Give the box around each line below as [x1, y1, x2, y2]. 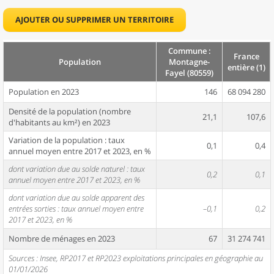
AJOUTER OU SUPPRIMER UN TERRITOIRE [15, 14, 174, 25]
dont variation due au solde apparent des [9, 192, 144, 203]
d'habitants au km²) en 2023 [9, 117, 110, 128]
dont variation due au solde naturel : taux [9, 163, 145, 174]
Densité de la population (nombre [9, 106, 131, 117]
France [233, 51, 259, 62]
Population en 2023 [9, 86, 79, 97]
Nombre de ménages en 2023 [9, 233, 115, 244]
